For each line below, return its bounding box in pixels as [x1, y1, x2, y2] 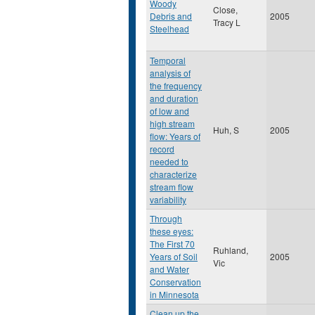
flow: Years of [150, 130, 200, 142]
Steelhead [150, 22, 189, 34]
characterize [150, 168, 197, 180]
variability [150, 193, 186, 205]
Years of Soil [150, 250, 198, 262]
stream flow [150, 181, 193, 193]
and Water [150, 263, 189, 275]
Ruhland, [213, 244, 248, 256]
